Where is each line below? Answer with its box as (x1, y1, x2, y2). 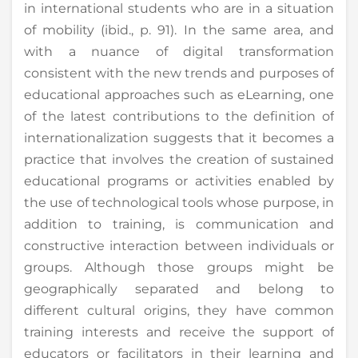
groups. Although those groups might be (24, 259, 334, 275)
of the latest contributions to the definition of (24, 108, 334, 124)
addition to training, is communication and (24, 216, 334, 232)
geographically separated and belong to (24, 280, 334, 296)
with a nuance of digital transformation (24, 43, 334, 59)
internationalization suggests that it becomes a (24, 129, 334, 145)
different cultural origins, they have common (24, 302, 334, 318)
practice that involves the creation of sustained (24, 151, 334, 167)
